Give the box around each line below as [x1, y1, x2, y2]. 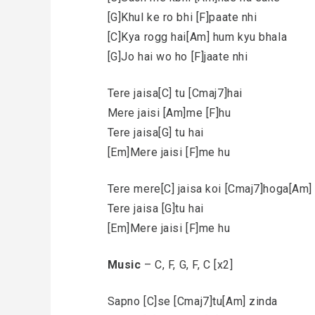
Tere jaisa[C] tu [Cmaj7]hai [107, 86, 243, 100]
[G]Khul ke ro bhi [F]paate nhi [107, 11, 257, 24]
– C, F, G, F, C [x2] [141, 258, 233, 271]
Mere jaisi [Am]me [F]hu [107, 106, 231, 120]
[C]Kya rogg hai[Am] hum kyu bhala [107, 30, 288, 44]
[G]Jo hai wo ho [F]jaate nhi [107, 50, 248, 63]
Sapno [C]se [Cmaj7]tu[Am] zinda [107, 295, 278, 308]
